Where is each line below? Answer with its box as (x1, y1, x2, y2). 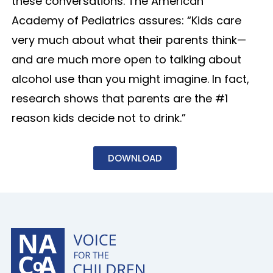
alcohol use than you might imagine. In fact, (11, 71, 249, 87)
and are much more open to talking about (11, 52, 241, 68)
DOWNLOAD (108, 152, 163, 165)
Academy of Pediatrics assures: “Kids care (11, 13, 241, 29)
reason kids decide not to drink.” (11, 110, 186, 126)
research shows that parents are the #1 (11, 91, 228, 107)
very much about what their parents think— (11, 32, 246, 48)
